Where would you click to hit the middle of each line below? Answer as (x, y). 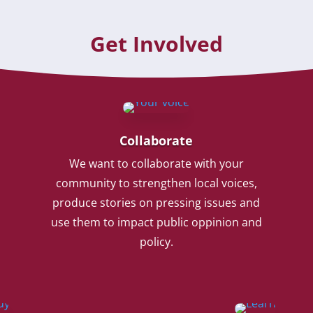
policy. (156, 241)
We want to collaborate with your (156, 163)
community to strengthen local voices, (156, 183)
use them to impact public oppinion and (156, 222)
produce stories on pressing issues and (156, 202)
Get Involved (156, 44)
